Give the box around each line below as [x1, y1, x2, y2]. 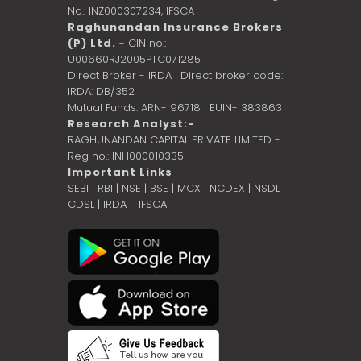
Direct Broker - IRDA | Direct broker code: [68, 67, 283, 83]
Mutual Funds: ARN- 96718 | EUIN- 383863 [68, 99, 282, 115]
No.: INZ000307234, [68, 2, 166, 19]
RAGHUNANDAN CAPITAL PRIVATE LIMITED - [68, 131, 280, 147]
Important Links [68, 164, 172, 180]
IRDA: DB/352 [68, 83, 135, 99]
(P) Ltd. [68, 35, 116, 51]
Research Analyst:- [68, 115, 195, 131]
